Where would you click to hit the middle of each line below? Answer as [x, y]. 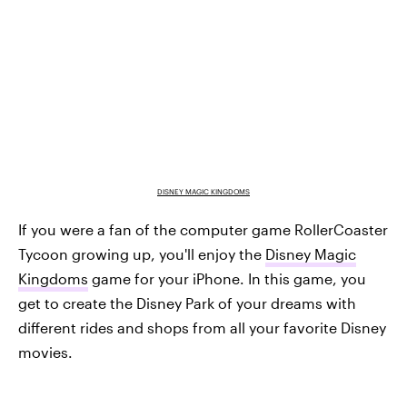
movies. [45, 352]
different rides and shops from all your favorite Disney [202, 327]
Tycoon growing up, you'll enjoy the [142, 253]
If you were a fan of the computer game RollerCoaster [203, 229]
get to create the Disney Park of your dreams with [187, 303]
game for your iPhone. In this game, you [227, 278]
